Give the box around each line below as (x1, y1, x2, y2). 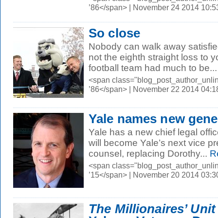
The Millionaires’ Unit (89, 202, 216, 216)
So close (89, 26, 141, 40)
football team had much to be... (89, 63, 217, 73)
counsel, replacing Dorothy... (89, 148, 207, 159)
